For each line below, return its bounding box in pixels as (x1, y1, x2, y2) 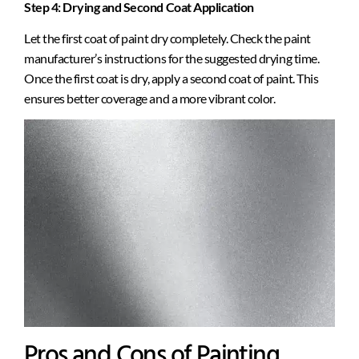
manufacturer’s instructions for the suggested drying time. (24, 50, 320, 67)
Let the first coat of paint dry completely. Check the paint (24, 30, 311, 46)
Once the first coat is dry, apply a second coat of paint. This (24, 71, 319, 87)
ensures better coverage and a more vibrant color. (24, 91, 276, 107)
